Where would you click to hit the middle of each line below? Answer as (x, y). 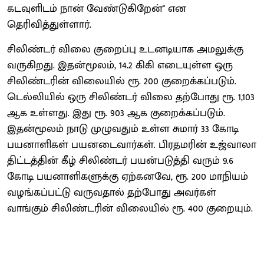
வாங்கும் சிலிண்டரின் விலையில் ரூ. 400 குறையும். (130, 208)
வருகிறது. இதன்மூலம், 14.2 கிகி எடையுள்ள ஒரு (120, 65)
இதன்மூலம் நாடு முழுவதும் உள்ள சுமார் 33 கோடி (123, 129)
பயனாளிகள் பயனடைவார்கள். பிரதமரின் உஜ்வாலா (132, 145)
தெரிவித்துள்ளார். (49, 24)
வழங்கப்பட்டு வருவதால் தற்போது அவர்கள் (112, 192)
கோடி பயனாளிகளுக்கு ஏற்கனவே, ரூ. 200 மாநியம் (128, 176)
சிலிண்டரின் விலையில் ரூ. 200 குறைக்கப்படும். (122, 81)
